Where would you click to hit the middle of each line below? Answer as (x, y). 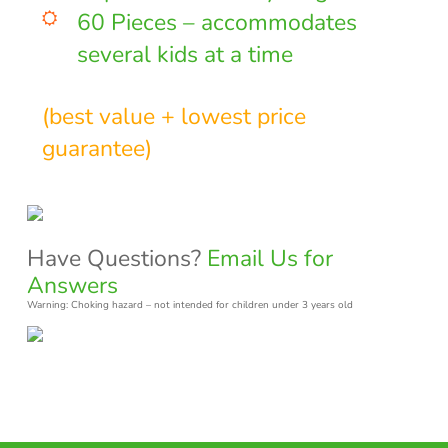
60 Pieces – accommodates (216, 23)
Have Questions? (116, 259)
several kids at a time (184, 55)
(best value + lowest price (173, 117)
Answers (72, 286)
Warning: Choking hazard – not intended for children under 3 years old (189, 305)
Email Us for (269, 259)
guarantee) (96, 149)
